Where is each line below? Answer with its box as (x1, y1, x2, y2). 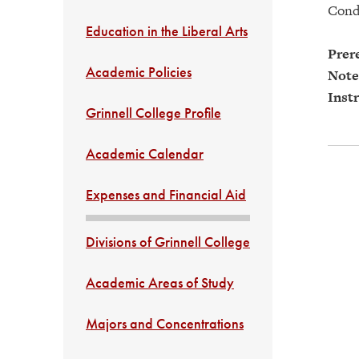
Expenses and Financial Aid (86, 185, 246, 204)
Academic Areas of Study (86, 273, 234, 292)
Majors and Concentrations (86, 314, 244, 333)
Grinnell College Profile (86, 103, 221, 122)
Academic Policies (86, 63, 192, 81)
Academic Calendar (86, 144, 204, 163)
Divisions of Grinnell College (86, 232, 250, 251)
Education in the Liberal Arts (86, 22, 248, 40)
